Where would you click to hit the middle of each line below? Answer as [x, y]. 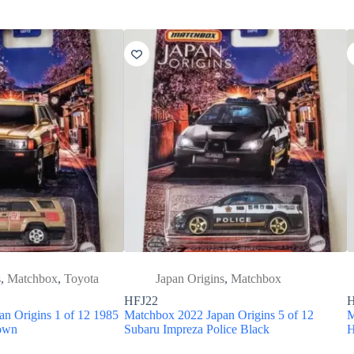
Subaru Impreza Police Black [196, 329]
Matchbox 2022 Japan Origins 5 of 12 [218, 314]
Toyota [82, 278]
